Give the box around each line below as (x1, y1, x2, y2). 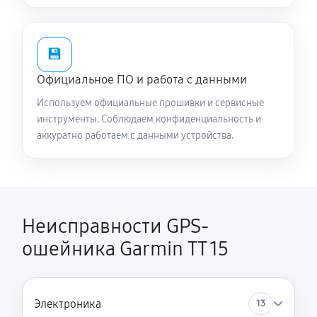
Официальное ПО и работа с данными (37, 72, 247, 87)
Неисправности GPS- (22, 214, 209, 238)
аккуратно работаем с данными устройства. (37, 129, 234, 142)
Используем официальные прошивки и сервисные (37, 97, 264, 109)
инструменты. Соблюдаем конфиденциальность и (37, 113, 261, 125)
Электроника (34, 296, 101, 311)
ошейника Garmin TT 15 (22, 237, 229, 261)
